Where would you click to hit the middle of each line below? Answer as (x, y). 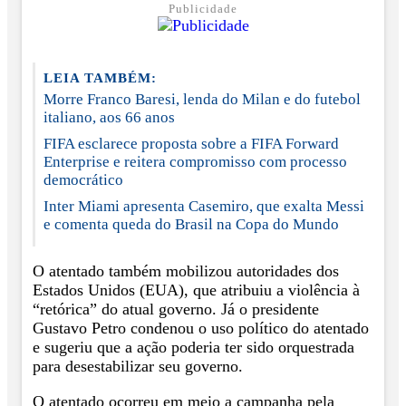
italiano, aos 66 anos (109, 117)
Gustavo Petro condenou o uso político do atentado (201, 329)
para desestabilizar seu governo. (138, 367)
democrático (83, 179)
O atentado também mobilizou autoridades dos (186, 271)
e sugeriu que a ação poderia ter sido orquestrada (193, 348)
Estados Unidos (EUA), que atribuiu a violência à (196, 290)
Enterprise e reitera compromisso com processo (195, 161)
